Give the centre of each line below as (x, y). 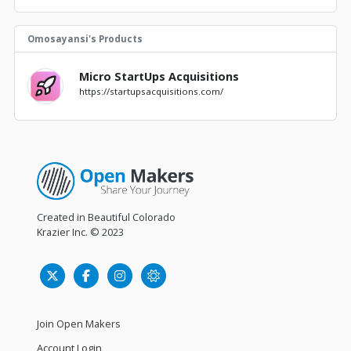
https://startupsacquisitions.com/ (152, 91)
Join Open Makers (79, 324)
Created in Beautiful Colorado (107, 217)
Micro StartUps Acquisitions (159, 76)
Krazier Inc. (63, 232)
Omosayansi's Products (85, 38)
